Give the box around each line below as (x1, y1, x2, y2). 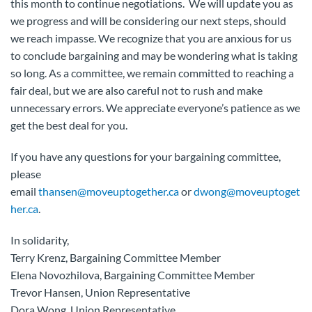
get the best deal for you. (10, 118, 127, 132)
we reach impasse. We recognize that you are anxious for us (10, 31, 292, 45)
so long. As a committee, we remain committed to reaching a (10, 66, 294, 79)
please (10, 167, 41, 180)
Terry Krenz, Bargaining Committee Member (10, 251, 221, 264)
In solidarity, (10, 233, 69, 247)
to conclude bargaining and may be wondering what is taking (10, 49, 297, 62)
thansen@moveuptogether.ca (38, 185, 179, 198)
